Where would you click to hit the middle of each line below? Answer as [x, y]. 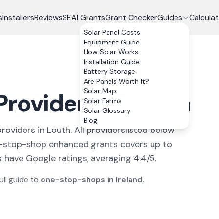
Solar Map [100, 91]
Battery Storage [109, 71]
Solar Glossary [107, 110]
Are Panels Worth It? [116, 81]
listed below [150, 130]
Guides [170, 17]
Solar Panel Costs [112, 32]
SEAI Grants [84, 17]
